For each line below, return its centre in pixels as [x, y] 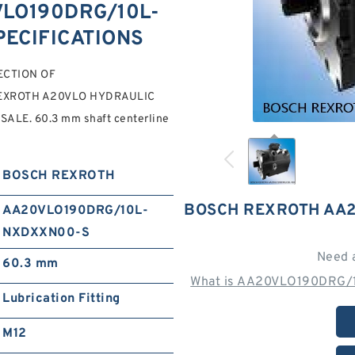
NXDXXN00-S [46, 233]
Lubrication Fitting [61, 299]
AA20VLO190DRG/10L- [76, 211]
